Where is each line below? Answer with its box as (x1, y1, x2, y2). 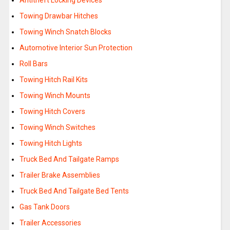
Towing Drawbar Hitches (19, 12, 98, 21)
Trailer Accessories (19, 219, 81, 227)
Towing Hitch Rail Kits (19, 75, 88, 84)
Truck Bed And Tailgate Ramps (19, 155, 119, 164)
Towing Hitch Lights (19, 139, 82, 148)
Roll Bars (19, 60, 48, 68)
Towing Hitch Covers (19, 107, 85, 116)
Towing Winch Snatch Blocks (19, 28, 111, 36)
